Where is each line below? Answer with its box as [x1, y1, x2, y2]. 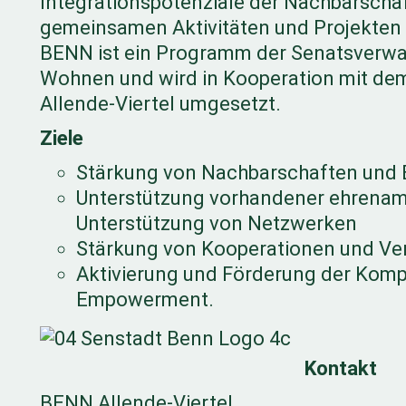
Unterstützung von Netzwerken [76, 212, 357, 236]
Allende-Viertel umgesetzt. [40, 92, 281, 116]
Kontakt [304, 357, 377, 381]
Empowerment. [76, 288, 214, 312]
